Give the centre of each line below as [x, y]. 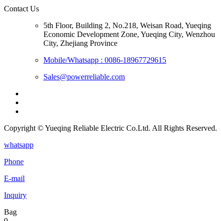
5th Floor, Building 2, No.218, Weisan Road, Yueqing [127, 26]
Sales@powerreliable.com [84, 77]
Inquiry [15, 195]
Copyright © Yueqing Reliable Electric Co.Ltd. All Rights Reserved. [110, 128]
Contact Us [21, 9]
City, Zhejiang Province [80, 43]
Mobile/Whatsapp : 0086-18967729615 [105, 60]
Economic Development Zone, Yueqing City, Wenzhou [129, 35]
